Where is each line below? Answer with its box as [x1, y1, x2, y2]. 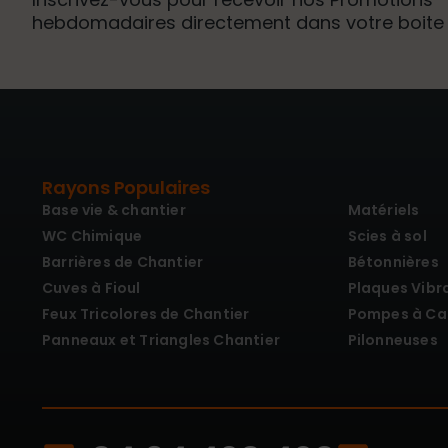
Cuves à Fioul [42, 277, 141, 298]
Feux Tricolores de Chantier [42, 303, 250, 324]
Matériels [347, 199, 420, 220]
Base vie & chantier [42, 199, 186, 220]
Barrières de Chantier [42, 251, 204, 272]
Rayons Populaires [42, 174, 210, 200]
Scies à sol [347, 225, 427, 246]
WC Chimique [42, 225, 143, 246]
